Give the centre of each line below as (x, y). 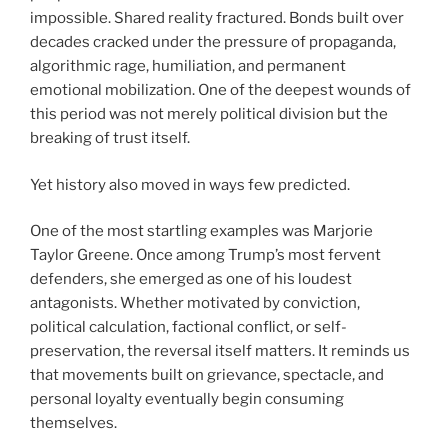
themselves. (73, 423)
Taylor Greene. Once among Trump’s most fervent (205, 255)
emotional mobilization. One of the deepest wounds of (220, 90)
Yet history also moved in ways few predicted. (190, 184)
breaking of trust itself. (110, 138)
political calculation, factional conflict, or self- (188, 327)
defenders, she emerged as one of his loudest (191, 279)
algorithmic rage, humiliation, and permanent (188, 66)
